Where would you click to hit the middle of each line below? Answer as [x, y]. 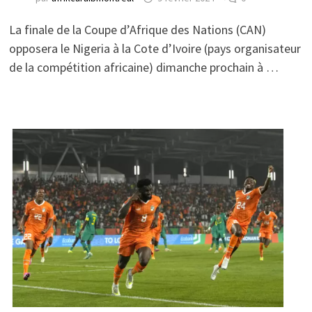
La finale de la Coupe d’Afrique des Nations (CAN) [137, 29]
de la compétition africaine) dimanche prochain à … [143, 67]
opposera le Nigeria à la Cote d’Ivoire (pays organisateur [155, 48]
